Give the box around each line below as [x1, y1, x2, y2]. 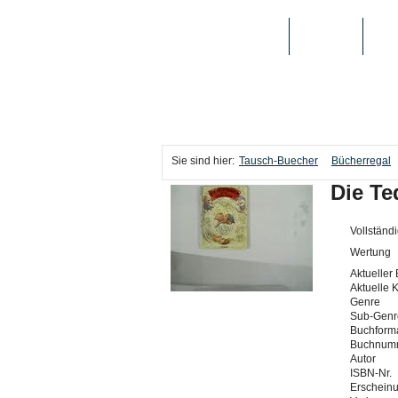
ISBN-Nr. [350, 367, 392, 379]
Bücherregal [331, 155, 391, 167]
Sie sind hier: [171, 155, 235, 167]
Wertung [350, 246, 391, 259]
